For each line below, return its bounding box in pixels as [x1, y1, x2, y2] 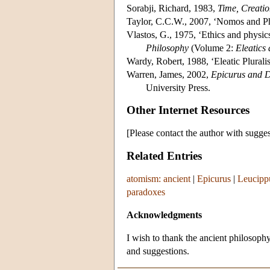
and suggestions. [127, 246, 189, 257]
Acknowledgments [127, 210, 202, 221]
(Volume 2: [189, 42, 236, 53]
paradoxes [127, 187, 165, 198]
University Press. [146, 82, 210, 93]
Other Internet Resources [127, 104, 250, 117]
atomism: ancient [127, 174, 190, 184]
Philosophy [146, 42, 189, 53]
